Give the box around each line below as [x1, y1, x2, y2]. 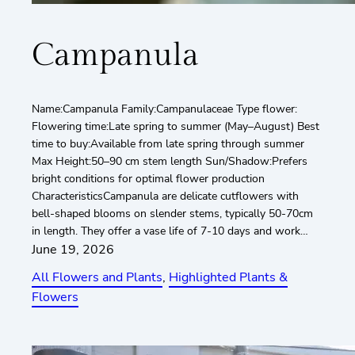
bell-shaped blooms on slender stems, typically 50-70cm [32, 205, 313, 221]
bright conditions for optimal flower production [32, 170, 265, 186]
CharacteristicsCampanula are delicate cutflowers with [32, 188, 299, 204]
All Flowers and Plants [32, 268, 162, 286]
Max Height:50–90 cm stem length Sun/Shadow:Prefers [32, 153, 307, 169]
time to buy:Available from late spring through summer [32, 136, 304, 151]
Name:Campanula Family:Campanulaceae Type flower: [32, 101, 297, 116]
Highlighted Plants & [169, 268, 288, 286]
